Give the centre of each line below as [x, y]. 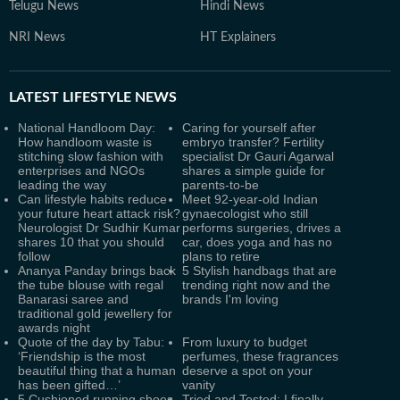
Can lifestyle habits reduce [92, 199]
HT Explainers [238, 37]
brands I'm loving [230, 299]
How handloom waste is [85, 142]
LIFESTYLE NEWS [118, 97]
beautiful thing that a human [97, 371]
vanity [199, 385]
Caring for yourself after [249, 128]
